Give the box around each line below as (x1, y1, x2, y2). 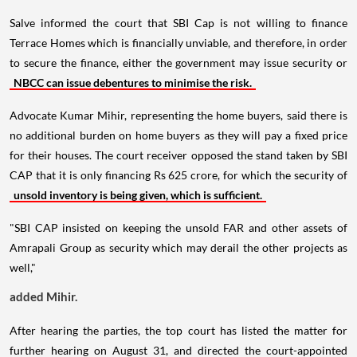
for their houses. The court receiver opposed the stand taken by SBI (10, 147, 347, 162)
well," (10, 260, 36, 274)
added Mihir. (10, 288, 80, 304)
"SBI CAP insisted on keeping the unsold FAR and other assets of (10, 220, 347, 234)
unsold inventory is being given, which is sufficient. (14, 187, 262, 202)
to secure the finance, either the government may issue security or (10, 55, 347, 69)
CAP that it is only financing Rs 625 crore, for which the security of (10, 167, 347, 182)
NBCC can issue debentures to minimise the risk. (14, 75, 252, 89)
